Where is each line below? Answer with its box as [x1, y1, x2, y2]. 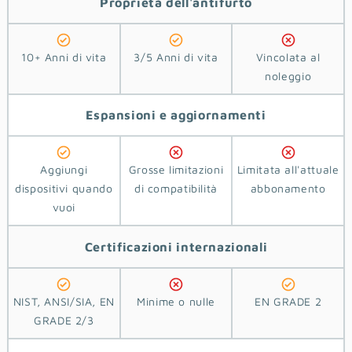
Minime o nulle [137, 294, 215, 308]
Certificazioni [84, 239, 173, 254]
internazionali [176, 239, 268, 254]
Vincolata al [255, 50, 321, 64]
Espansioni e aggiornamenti [86, 108, 266, 123]
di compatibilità [134, 181, 218, 196]
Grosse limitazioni [128, 163, 224, 177]
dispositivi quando [15, 181, 113, 196]
